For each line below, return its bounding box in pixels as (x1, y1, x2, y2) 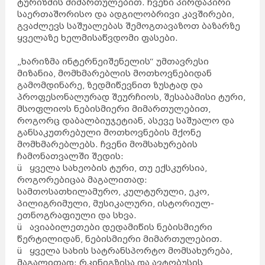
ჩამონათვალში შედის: (17, 151, 124, 161)
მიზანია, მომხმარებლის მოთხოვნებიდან (17, 68, 212, 78)
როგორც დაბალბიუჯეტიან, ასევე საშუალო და (17, 115, 234, 125)
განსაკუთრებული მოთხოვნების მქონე (17, 127, 201, 137)
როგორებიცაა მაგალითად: (17, 174, 147, 185)
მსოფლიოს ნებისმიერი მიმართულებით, (17, 104, 211, 114)
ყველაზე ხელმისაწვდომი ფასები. (17, 33, 183, 43)
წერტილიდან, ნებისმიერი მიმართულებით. (17, 234, 222, 244)
